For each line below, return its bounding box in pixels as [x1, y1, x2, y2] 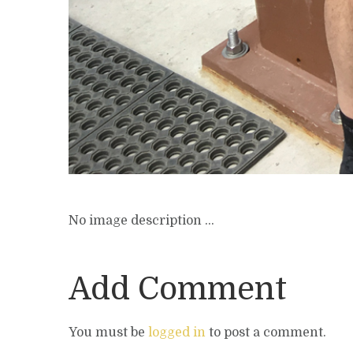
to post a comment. [206, 325, 326, 340]
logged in [148, 325, 206, 340]
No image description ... [69, 213, 214, 228]
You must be [69, 325, 148, 340]
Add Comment [69, 270, 287, 307]
